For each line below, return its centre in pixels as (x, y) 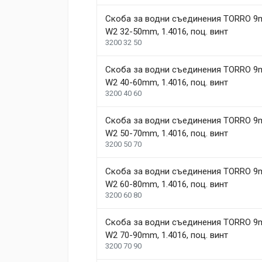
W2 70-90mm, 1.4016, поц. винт (167, 235)
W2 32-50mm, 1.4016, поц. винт (167, 32)
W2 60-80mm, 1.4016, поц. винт (167, 184)
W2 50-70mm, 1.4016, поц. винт (167, 133)
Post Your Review (115, 36)
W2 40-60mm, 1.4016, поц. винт (167, 82)
